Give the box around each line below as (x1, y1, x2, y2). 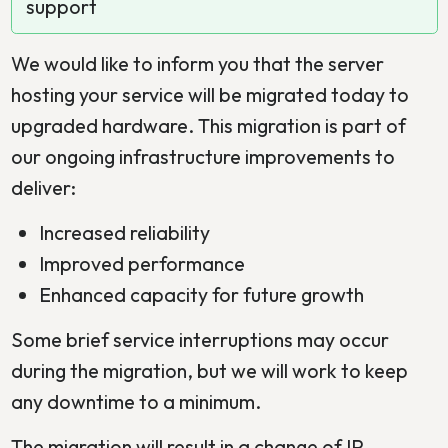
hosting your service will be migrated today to (10, 81, 409, 107)
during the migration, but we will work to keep (10, 357, 408, 383)
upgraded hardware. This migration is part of (10, 112, 406, 138)
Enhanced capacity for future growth (38, 281, 364, 307)
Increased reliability (38, 219, 210, 245)
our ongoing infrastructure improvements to (10, 143, 395, 169)
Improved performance (38, 250, 245, 276)
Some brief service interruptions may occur (10, 326, 389, 352)
